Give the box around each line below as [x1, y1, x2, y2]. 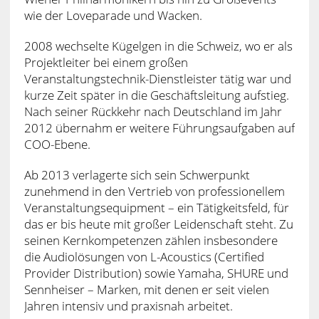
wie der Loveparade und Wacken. [23, 6, 202, 23]
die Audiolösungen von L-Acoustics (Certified [23, 248, 264, 265]
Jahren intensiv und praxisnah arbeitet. [23, 297, 233, 314]
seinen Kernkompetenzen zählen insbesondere [23, 231, 278, 249]
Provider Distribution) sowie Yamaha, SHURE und [23, 264, 288, 281]
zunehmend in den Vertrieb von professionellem [23, 182, 285, 199]
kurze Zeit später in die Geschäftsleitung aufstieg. [23, 86, 289, 103]
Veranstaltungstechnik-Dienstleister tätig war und [23, 70, 291, 87]
